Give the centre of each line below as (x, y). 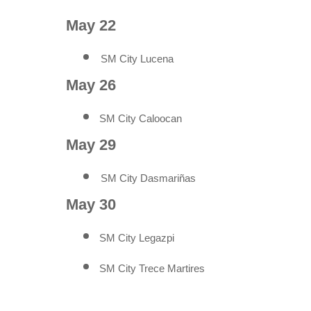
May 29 (91, 144)
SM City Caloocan (141, 118)
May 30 (91, 204)
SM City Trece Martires (152, 268)
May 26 (91, 85)
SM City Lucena (137, 59)
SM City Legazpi (137, 238)
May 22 (91, 25)
